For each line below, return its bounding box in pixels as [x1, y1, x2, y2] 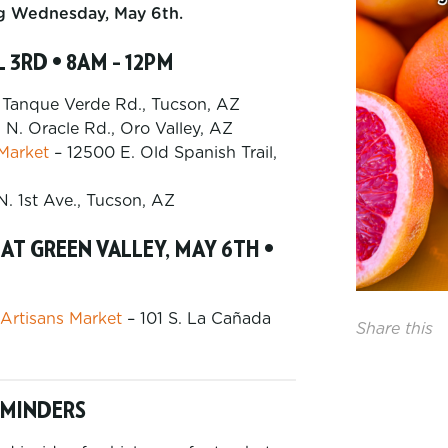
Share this [356, 321, 433, 338]
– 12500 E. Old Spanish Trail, [49, 145, 277, 161]
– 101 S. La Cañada [122, 311, 271, 327]
